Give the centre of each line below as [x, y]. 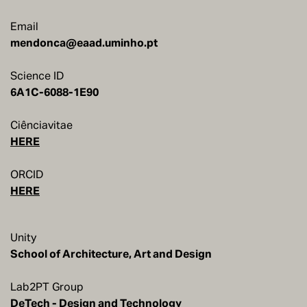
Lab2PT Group [47, 287]
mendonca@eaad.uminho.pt [84, 43]
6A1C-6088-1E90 [54, 92]
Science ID [37, 76]
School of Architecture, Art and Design [111, 254]
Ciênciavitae [41, 125]
